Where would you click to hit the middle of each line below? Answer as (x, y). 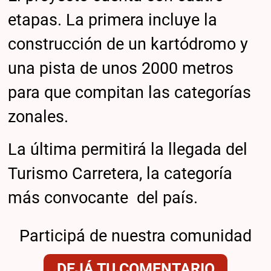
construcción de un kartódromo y (128, 44)
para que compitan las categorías (130, 93)
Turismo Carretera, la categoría (120, 173)
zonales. (38, 117)
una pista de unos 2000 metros (121, 69)
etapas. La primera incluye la (113, 20)
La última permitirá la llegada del (128, 149)
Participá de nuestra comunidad (135, 236)
